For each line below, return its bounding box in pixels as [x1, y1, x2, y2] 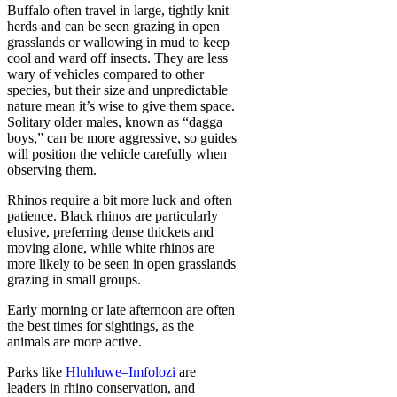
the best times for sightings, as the [7, 317, 194, 333]
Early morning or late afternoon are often [7, 301, 235, 317]
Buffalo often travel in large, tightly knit [7, 2, 229, 18]
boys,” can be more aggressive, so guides [7, 129, 237, 145]
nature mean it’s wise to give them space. [7, 97, 235, 113]
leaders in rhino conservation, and [7, 379, 195, 395]
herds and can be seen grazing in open [7, 18, 220, 34]
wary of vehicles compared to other [7, 66, 204, 82]
